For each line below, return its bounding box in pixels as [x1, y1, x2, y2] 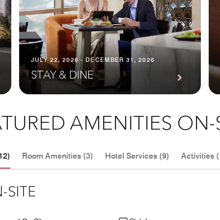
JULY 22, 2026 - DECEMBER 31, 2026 [31, 56, 155, 64]
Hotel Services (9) [105, 151, 169, 161]
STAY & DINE [31, 70, 94, 82]
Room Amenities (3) [22, 151, 93, 161]
